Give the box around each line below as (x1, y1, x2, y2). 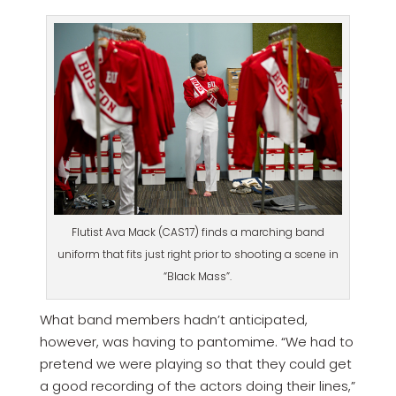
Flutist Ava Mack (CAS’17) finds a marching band (71, 225, 324, 240)
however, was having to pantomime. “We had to (39, 332, 354, 352)
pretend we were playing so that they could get (39, 354, 352, 374)
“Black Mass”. (164, 269, 232, 285)
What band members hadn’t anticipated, (39, 310, 308, 330)
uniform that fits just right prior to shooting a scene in (57, 247, 339, 263)
